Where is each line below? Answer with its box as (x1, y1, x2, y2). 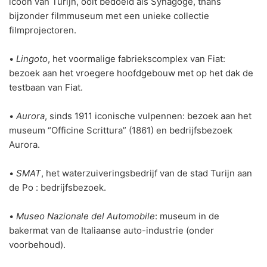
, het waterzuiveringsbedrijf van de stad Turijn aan (41, 167, 252, 179)
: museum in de (155, 210, 219, 222)
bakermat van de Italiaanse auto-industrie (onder (9, 225, 214, 237)
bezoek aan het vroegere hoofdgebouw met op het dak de (9, 67, 253, 79)
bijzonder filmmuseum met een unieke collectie (9, 10, 209, 22)
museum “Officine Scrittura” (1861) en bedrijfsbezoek (9, 125, 232, 136)
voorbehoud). (9, 239, 66, 251)
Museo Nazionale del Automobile (16, 210, 155, 222)
